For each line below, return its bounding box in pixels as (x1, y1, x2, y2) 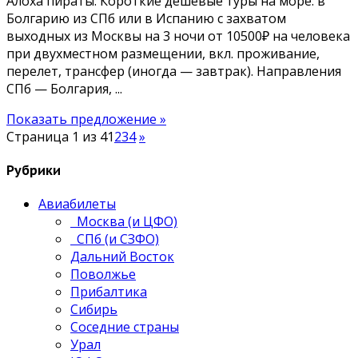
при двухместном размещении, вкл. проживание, (6, 44, 320, 62)
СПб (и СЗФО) (70, 230, 159, 249)
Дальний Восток (70, 248, 174, 266)
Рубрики (6, 162, 61, 179)
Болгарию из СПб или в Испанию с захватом (6, 9, 286, 27)
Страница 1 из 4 (6, 127, 107, 145)
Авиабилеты (38, 195, 116, 213)
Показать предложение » (6, 109, 166, 128)
